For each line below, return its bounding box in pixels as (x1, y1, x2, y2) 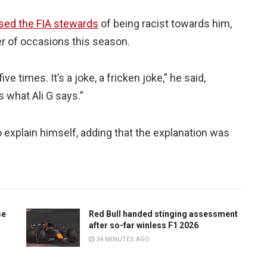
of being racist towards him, (98, 17, 232, 30)
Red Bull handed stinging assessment (89, 209, 238, 219)
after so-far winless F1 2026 (89, 221, 198, 231)
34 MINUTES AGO (94, 235, 150, 244)
